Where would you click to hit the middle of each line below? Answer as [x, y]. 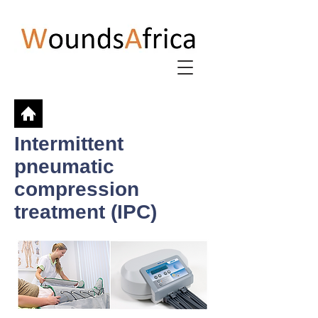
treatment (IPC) [86, 212]
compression [77, 189]
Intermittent [69, 144]
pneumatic [64, 166]
